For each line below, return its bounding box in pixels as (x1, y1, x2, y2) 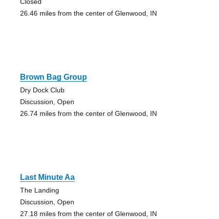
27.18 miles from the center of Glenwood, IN (20, 209, 157, 218)
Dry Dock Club (20, 86, 65, 94)
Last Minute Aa (20, 173, 75, 181)
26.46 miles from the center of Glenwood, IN (20, 9, 157, 17)
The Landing (20, 186, 59, 194)
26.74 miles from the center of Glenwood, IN (20, 109, 157, 117)
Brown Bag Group (20, 72, 87, 81)
